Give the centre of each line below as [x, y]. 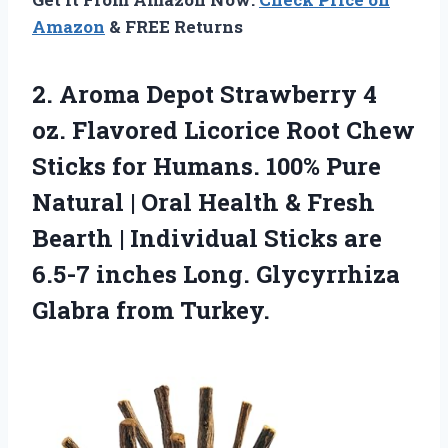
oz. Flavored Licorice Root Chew [223, 129]
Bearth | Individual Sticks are [207, 237]
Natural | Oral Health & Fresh [203, 201]
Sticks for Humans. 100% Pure [206, 165]
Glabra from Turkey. [151, 309]
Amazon [68, 26]
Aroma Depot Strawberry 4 [218, 93]
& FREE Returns [174, 26]
